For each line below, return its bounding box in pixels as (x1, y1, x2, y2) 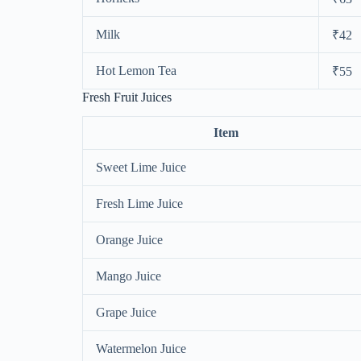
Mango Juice (96, 269, 161, 284)
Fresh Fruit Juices (82, 89, 172, 104)
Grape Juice (96, 305, 156, 320)
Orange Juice (96, 233, 163, 247)
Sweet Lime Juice (96, 160, 186, 175)
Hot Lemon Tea (96, 63, 176, 77)
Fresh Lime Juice (96, 197, 183, 211)
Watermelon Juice (96, 342, 186, 356)
